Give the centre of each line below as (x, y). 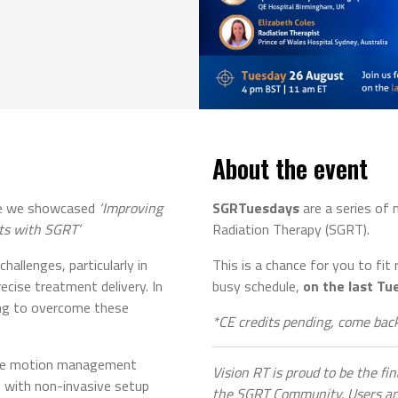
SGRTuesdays (256, 208)
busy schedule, (256, 287)
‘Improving (131, 208)
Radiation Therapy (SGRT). (291, 230)
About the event (290, 169)
